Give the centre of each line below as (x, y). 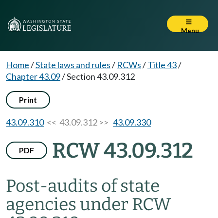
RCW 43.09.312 (123, 151)
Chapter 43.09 (33, 76)
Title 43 (162, 65)
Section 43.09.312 (101, 76)
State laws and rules (73, 65)
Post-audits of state (83, 186)
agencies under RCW (88, 204)
